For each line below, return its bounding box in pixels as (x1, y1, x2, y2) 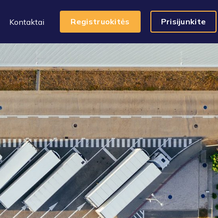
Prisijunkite (161, 17, 206, 26)
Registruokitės (71, 17, 130, 26)
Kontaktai (9, 17, 44, 27)
